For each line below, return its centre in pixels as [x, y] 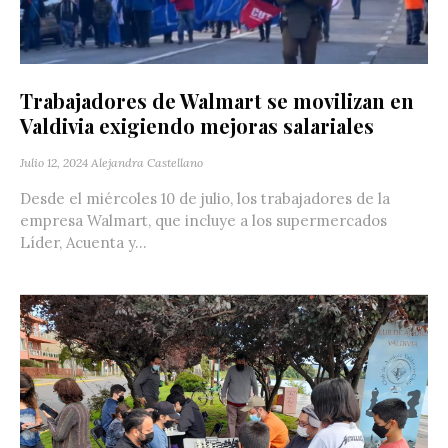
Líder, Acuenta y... [83, 243]
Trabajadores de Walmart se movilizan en [217, 101]
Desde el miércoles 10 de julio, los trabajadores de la [205, 199]
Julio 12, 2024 [54, 163]
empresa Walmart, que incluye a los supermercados [203, 221]
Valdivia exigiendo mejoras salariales [197, 126]
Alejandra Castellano [147, 163]
